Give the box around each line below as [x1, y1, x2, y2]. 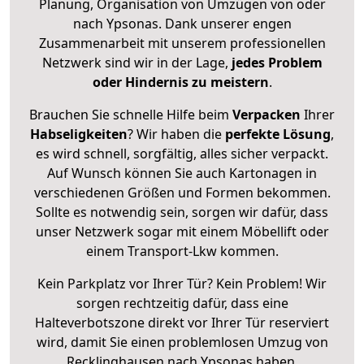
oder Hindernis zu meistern [92, 72, 269, 91]
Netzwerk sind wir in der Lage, [41, 53, 228, 71]
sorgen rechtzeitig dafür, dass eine [76, 293, 288, 312]
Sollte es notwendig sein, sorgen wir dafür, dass [36, 202, 328, 221]
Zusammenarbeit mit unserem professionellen [38, 33, 326, 52]
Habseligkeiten [30, 124, 128, 143]
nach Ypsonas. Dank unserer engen [72, 14, 292, 32]
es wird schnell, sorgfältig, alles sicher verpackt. [36, 144, 328, 162]
